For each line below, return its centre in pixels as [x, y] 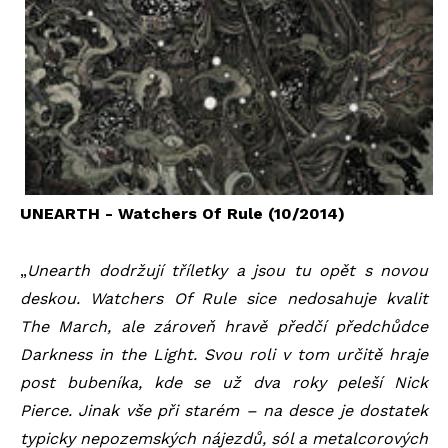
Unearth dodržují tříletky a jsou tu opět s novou [227, 271]
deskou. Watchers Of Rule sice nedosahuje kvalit [224, 299]
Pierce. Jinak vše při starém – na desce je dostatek [224, 411]
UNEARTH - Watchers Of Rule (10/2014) [182, 214]
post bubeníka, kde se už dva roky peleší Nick [224, 383]
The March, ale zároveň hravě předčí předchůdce [224, 327]
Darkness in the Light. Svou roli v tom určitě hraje [224, 355]
